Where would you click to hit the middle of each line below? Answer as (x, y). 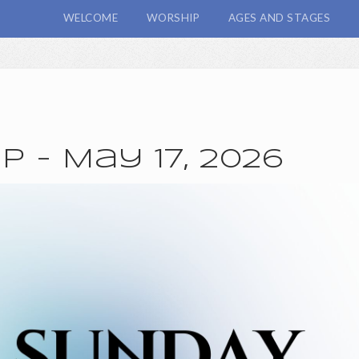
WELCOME (91, 17)
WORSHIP (173, 17)
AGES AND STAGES (279, 17)
